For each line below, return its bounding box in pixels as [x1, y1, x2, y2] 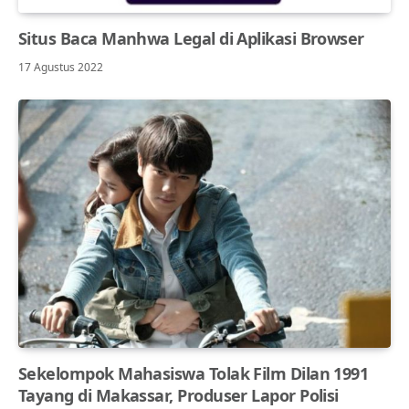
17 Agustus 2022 [18, 58, 103, 75]
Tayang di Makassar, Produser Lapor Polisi [18, 383, 339, 406]
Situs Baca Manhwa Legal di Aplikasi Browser [18, 26, 364, 49]
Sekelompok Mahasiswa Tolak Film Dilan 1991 [18, 362, 369, 384]
